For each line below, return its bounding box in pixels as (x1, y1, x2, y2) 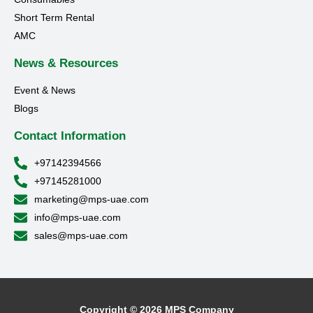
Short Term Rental (14, 12, 94, 24)
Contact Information (14, 129, 126, 143)
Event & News (14, 85, 75, 96)
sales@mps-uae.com (34, 230, 128, 242)
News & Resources (14, 57, 118, 71)
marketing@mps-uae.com (34, 194, 149, 205)
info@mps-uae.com (34, 212, 121, 224)
